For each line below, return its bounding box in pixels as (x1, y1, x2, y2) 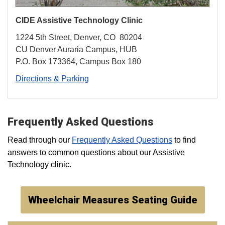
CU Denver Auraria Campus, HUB (16, 45, 137, 54)
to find (172, 136, 196, 145)
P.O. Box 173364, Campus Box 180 (16, 57, 141, 66)
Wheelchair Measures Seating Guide (28, 194, 197, 206)
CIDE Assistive (16, 16, 74, 25)
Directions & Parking (16, 74, 89, 83)
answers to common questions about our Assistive (8, 148, 185, 157)
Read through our (8, 136, 72, 145)
